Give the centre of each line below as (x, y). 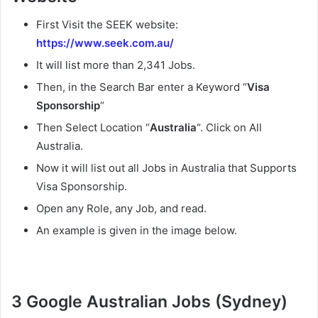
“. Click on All (229, 128)
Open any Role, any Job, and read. (121, 209)
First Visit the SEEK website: (107, 25)
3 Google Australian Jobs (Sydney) (149, 302)
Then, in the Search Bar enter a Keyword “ (142, 87)
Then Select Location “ (93, 128)
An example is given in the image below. (137, 231)
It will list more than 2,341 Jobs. (116, 65)
